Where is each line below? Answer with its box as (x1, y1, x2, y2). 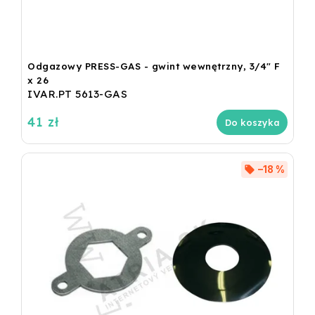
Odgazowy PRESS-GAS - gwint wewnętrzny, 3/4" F (27, 60, 281, 72)
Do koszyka (225, 117, 279, 129)
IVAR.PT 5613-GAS (27, 87, 127, 101)
